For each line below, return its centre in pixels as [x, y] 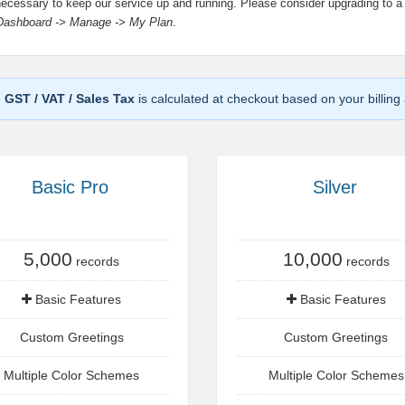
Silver [334, 187]
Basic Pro [71, 187]
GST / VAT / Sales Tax [70, 99]
